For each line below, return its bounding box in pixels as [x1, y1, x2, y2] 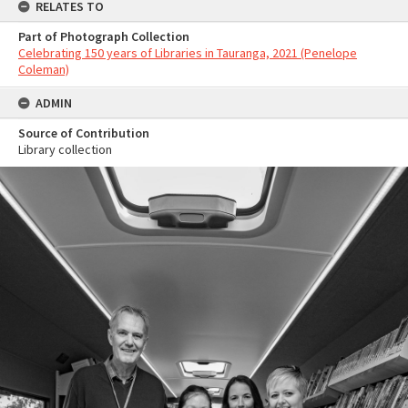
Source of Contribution [18, 125, 149, 141]
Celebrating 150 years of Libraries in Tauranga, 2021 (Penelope [18, 45, 357, 61]
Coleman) [18, 61, 69, 77]
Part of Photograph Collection [18, 28, 189, 45]
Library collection [18, 141, 112, 158]
